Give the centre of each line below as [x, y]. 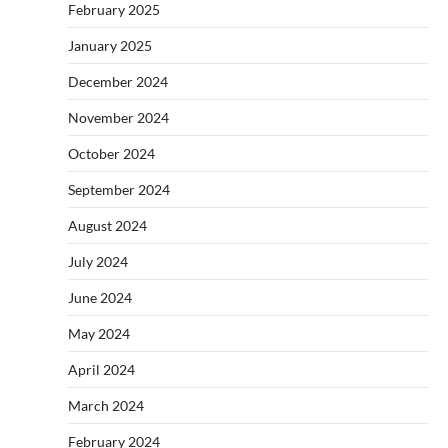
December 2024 [118, 81]
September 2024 [119, 189]
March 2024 [106, 405]
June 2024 [100, 297]
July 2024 [98, 261]
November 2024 [118, 117]
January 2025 [110, 45]
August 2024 [107, 225]
